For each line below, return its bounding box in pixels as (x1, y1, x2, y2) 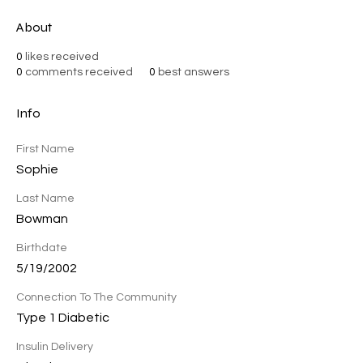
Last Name (16, 193, 75, 204)
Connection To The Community (16, 292, 177, 303)
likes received (25, 51, 99, 62)
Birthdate (16, 242, 67, 254)
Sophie (16, 163, 58, 176)
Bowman (16, 212, 68, 225)
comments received (25, 66, 133, 78)
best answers (158, 66, 229, 78)
